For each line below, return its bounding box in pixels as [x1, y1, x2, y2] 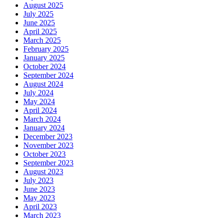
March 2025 [23, 36, 61, 45]
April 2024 [23, 106, 57, 115]
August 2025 [23, 1, 63, 10]
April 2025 [23, 27, 57, 36]
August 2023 [23, 167, 63, 176]
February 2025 [23, 45, 69, 54]
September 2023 [23, 159, 73, 167]
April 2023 [23, 202, 57, 211]
